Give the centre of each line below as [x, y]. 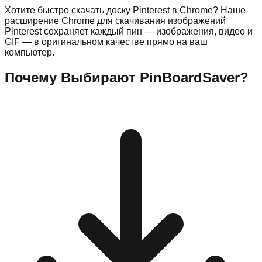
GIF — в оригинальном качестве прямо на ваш [106, 42]
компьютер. [30, 52]
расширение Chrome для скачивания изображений [115, 20]
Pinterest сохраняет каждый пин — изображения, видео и [129, 31]
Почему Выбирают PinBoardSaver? [127, 77]
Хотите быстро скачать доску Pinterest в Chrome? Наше [125, 10]
